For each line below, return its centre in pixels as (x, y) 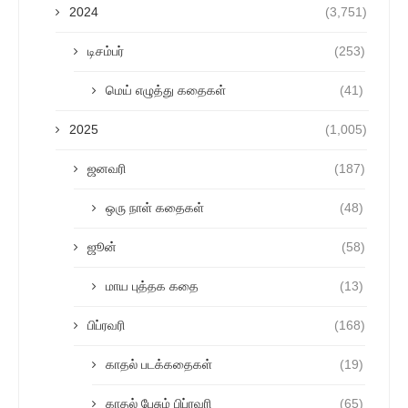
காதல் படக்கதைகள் (159, 364)
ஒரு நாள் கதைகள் (155, 207)
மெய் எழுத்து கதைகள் (166, 90)
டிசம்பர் (106, 51)
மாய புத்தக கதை (152, 286)
